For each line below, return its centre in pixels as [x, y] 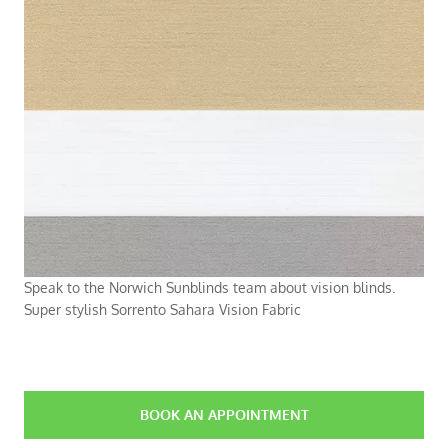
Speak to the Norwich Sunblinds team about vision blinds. [209, 287]
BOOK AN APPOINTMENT [224, 414]
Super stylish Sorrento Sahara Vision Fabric [162, 309]
